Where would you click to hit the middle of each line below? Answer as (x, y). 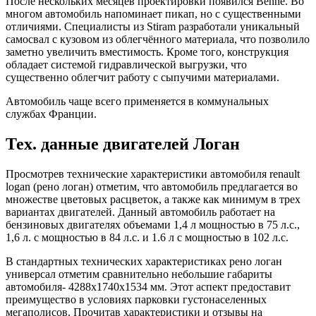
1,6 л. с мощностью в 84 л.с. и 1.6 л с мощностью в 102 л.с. (147, 237)
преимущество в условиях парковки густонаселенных (136, 299)
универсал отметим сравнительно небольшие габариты (139, 274)
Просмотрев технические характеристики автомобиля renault (153, 174)
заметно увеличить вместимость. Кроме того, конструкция (147, 51)
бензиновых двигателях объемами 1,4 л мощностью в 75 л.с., (153, 224)
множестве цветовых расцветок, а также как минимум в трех (153, 199)
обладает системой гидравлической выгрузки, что (126, 64)
